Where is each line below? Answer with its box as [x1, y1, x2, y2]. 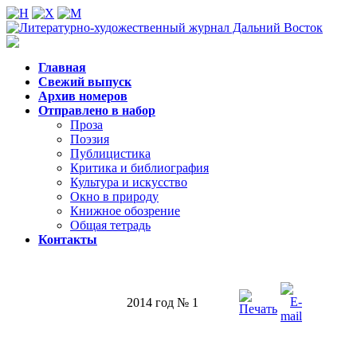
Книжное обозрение [70, 204, 180, 218]
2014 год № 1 [127, 296, 198, 309]
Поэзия [70, 132, 109, 146]
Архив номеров [38, 89, 127, 103]
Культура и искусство [70, 175, 187, 189]
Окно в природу [70, 190, 159, 203]
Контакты [38, 233, 97, 246]
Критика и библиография [70, 161, 209, 175]
